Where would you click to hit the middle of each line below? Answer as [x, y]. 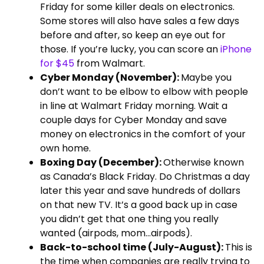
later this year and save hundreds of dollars [140, 190]
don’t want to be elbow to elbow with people [144, 91]
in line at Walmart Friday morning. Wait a [134, 105]
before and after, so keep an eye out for [133, 35]
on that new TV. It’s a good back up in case [139, 204]
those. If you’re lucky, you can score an [130, 49]
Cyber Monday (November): [110, 77]
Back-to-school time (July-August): [133, 247]
